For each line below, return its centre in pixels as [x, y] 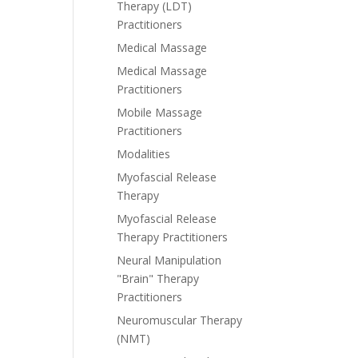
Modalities [143, 154]
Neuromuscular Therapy [179, 320]
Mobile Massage [159, 112]
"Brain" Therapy [158, 278]
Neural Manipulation [169, 260]
